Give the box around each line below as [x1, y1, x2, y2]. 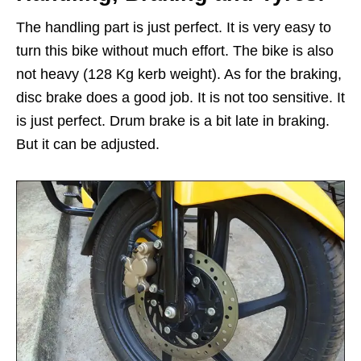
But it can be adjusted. [16, 135, 160, 152]
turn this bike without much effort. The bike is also [16, 42, 334, 59]
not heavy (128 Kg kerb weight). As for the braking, [16, 65, 342, 82]
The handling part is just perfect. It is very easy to [16, 19, 331, 35]
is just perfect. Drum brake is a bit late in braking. [16, 112, 330, 129]
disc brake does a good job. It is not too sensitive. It [16, 89, 345, 106]
